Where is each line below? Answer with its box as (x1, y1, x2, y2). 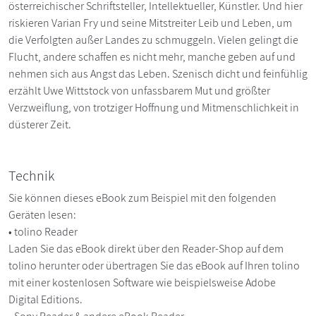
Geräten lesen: (8, 207, 76, 222)
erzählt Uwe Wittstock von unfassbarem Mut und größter (8, 83, 270, 98)
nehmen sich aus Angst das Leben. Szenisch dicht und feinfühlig (8, 66, 308, 81)
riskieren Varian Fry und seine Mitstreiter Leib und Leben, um (8, 15, 292, 30)
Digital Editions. (8, 291, 85, 307)
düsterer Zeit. (8, 116, 71, 132)
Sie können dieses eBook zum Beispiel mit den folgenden (8, 190, 276, 205)
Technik (8, 166, 54, 185)
